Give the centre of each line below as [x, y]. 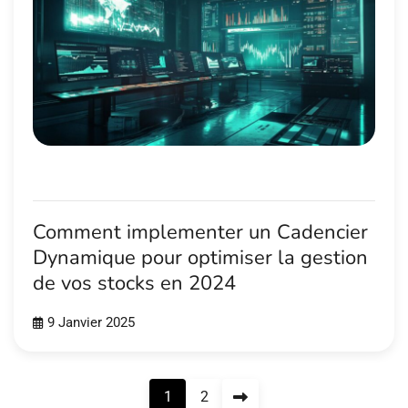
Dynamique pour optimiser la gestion [200, 258]
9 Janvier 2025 [91, 322]
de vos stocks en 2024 [134, 284]
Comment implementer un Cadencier [200, 233]
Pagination [61, 393]
